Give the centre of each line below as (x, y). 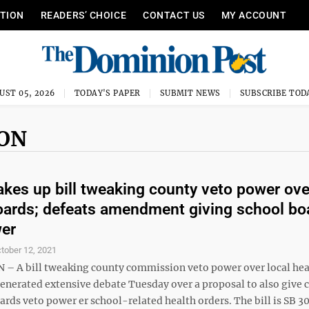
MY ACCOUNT (254, 15)
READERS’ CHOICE (83, 15)
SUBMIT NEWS (190, 93)
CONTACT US (174, 15)
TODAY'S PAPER (107, 93)
